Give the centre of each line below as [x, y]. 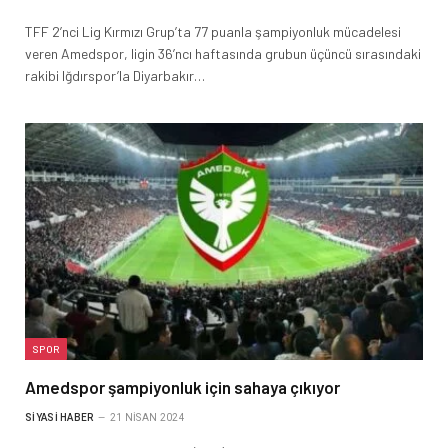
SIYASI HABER [59, 417]
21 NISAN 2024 [147, 417]
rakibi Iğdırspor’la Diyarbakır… [115, 75]
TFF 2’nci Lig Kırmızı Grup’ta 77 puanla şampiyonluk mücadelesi [213, 31]
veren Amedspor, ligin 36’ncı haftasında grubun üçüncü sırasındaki [223, 53]
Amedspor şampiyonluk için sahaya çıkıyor [182, 386]
